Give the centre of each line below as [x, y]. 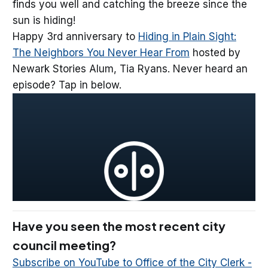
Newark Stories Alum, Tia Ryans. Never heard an [130, 68]
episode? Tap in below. [67, 85]
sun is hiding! [44, 20]
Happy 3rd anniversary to [75, 36]
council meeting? [64, 245]
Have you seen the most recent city [119, 226]
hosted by [215, 52]
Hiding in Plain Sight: [187, 36]
